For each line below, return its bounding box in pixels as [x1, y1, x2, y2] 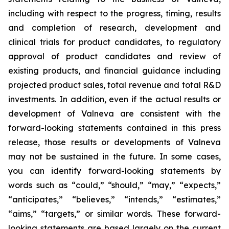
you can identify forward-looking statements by [8, 166, 221, 176]
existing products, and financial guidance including [8, 65, 221, 76]
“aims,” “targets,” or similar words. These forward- [8, 209, 221, 219]
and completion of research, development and [8, 22, 221, 33]
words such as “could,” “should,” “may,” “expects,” [8, 180, 221, 190]
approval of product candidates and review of [8, 51, 221, 61]
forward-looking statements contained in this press [8, 123, 221, 133]
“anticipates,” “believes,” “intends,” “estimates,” [8, 194, 221, 204]
